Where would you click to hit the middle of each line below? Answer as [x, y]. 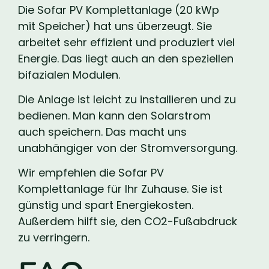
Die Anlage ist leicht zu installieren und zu [127, 99]
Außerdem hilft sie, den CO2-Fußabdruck [128, 222]
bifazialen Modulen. [69, 74]
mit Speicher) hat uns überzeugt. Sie [115, 26]
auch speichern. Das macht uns [102, 131]
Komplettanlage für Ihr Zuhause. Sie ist [120, 189]
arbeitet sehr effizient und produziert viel [126, 42]
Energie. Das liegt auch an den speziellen [126, 58]
